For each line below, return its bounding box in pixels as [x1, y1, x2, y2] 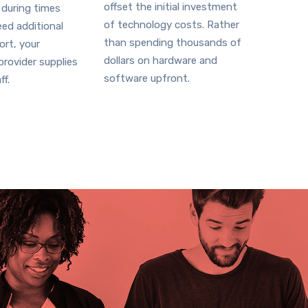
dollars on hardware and [104, 54, 217, 67]
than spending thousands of [104, 36, 241, 49]
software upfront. [104, 72, 190, 85]
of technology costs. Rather [104, 19, 239, 31]
